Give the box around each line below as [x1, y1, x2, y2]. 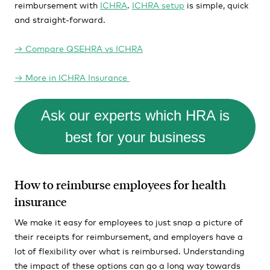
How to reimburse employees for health [14, 177, 226, 192]
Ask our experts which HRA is [40, 107, 230, 124]
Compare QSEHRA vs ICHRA [25, 42, 143, 54]
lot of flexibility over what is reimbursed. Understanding [14, 245, 245, 256]
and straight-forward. [14, 13, 108, 25]
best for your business [64, 129, 206, 145]
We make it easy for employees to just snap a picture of [14, 216, 243, 227]
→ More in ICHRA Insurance [14, 71, 130, 83]
